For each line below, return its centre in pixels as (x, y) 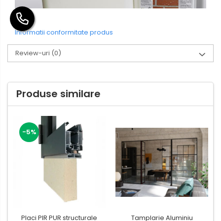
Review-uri (33, 53)
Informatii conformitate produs (64, 33)
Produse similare (58, 94)
